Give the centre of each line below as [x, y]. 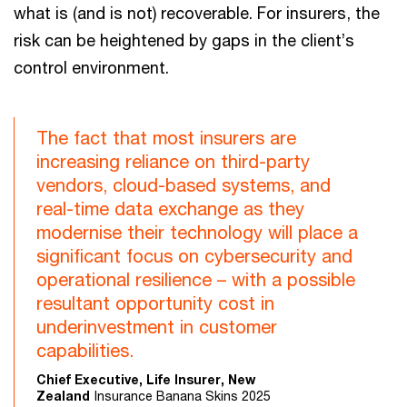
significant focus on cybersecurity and [194, 256]
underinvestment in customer [157, 327]
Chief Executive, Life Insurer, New [146, 379]
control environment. [91, 67]
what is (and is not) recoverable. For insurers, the [197, 13]
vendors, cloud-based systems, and [184, 185]
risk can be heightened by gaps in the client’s [184, 40]
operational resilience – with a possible [196, 279]
